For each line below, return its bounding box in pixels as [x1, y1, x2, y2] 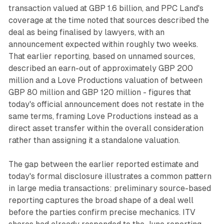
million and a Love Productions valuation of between [8, 75, 202, 85]
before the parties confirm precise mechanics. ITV [8, 207, 195, 217]
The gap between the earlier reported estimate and [8, 159, 198, 169]
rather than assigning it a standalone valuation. [8, 135, 180, 145]
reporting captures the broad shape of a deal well [8, 195, 193, 205]
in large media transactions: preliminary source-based [8, 183, 211, 193]
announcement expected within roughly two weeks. [8, 39, 198, 49]
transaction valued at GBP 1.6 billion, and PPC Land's [8, 3, 203, 13]
